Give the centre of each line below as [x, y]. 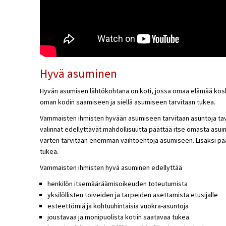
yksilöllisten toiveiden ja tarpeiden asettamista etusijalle [132, 194]
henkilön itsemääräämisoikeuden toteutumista [117, 183]
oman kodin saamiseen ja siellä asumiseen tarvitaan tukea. [127, 102]
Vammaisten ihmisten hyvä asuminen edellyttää [111, 167]
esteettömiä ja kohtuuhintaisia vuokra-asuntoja [118, 206]
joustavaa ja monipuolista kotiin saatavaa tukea [118, 217]
